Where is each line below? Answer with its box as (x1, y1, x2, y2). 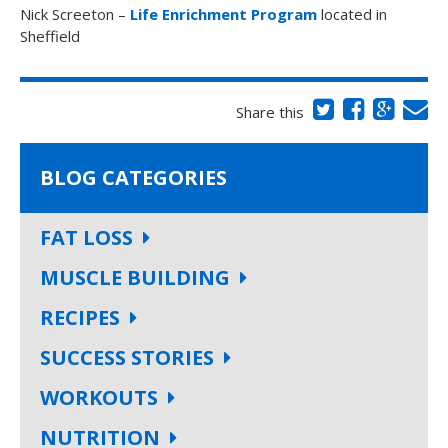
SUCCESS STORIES (40, 343, 214, 371)
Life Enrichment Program (130, 3, 317, 24)
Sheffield (20, 25, 80, 46)
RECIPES (40, 303, 120, 331)
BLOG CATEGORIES (40, 163, 227, 191)
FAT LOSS (40, 223, 133, 251)
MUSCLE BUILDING (40, 263, 230, 291)
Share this (236, 101, 308, 122)
